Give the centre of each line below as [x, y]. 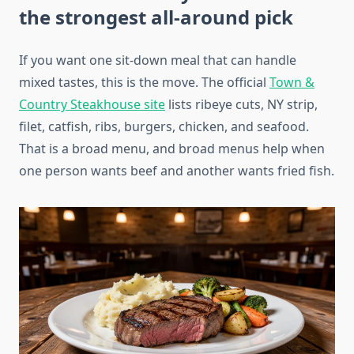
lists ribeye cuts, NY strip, [241, 105]
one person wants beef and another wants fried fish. [177, 171]
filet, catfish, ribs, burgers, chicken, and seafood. [164, 127]
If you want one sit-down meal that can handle [158, 60]
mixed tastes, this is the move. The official [144, 83]
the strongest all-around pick [156, 17]
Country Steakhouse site [92, 105]
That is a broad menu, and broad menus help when [172, 149]
